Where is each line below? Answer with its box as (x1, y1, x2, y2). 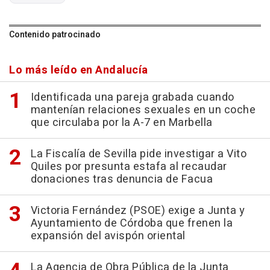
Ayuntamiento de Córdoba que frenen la (30, 215, 233, 232)
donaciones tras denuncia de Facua (30, 171, 213, 188)
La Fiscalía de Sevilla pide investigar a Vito (30, 146, 246, 163)
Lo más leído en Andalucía (9, 62, 148, 79)
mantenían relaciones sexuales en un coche (30, 102, 256, 119)
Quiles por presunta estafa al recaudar (30, 159, 227, 175)
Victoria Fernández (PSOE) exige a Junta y (30, 202, 245, 219)
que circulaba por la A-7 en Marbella (30, 115, 213, 131)
